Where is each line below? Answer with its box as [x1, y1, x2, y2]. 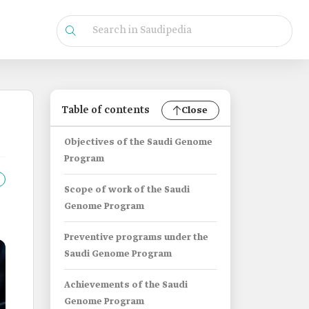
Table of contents [61, 103, 150, 117]
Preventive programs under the [64, 232, 208, 243]
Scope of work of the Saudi [64, 184, 190, 196]
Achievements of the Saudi [64, 279, 188, 291]
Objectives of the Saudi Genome [64, 137, 212, 148]
